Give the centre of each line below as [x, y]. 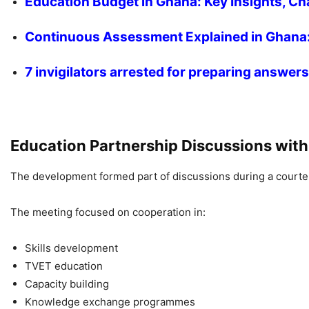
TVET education [64, 266]
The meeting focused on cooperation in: [108, 212]
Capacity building [67, 283]
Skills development [71, 248]
